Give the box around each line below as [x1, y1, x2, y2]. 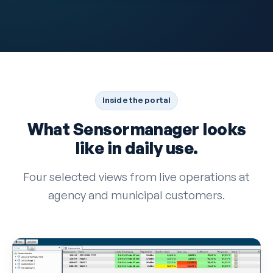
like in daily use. [75, 138, 198, 159]
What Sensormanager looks [27, 119, 246, 140]
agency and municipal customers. [48, 188, 225, 203]
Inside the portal [102, 95, 171, 105]
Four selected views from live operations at [23, 169, 250, 185]
